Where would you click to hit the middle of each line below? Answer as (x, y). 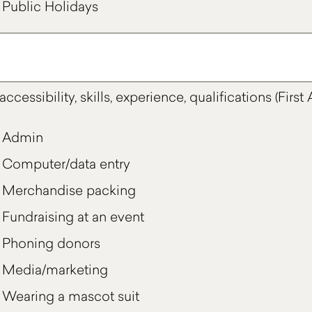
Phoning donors (52, 243)
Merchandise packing (69, 190)
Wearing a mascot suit (71, 296)
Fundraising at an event (73, 217)
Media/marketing (55, 270)
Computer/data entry (67, 164)
